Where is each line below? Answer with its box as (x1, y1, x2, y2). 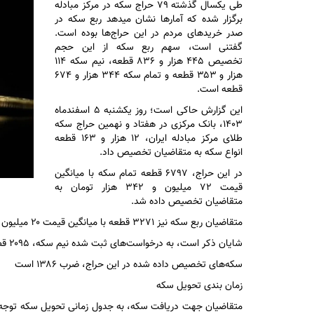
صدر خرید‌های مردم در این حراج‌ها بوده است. (55, 26, 243, 41)
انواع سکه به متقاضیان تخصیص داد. (100, 145, 243, 161)
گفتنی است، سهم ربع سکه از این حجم (55, 40, 243, 55)
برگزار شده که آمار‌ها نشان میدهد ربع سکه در (55, 12, 243, 27)
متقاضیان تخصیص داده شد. (131, 194, 243, 210)
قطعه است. (197, 82, 243, 97)
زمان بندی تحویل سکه (156, 278, 243, 294)
